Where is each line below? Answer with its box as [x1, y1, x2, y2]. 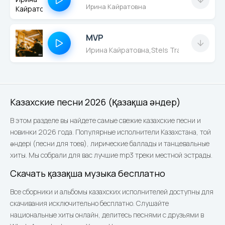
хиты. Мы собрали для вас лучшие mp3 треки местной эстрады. [10, 150, 212, 160]
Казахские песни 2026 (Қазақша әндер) [10, 96, 181, 108]
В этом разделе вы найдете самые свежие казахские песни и [10, 116, 201, 125]
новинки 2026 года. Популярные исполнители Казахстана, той [10, 127, 211, 137]
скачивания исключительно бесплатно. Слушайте [10, 198, 169, 208]
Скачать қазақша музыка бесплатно [10, 167, 165, 179]
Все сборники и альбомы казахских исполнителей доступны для [10, 187, 213, 196]
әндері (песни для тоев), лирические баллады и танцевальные [10, 139, 209, 148]
